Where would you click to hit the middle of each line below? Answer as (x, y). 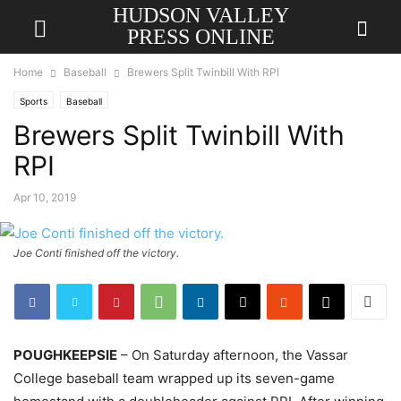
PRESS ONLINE (200, 37)
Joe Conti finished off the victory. (96, 253)
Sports (34, 101)
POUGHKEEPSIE (65, 355)
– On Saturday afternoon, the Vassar (233, 355)
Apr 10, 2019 (45, 197)
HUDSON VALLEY (200, 15)
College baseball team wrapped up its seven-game (174, 378)
